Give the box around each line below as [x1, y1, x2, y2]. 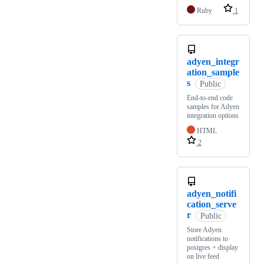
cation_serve [187, 199, 236, 210]
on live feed [187, 252, 219, 261]
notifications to [187, 235, 228, 243]
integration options [187, 111, 239, 120]
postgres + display [187, 243, 238, 252]
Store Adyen [187, 226, 222, 235]
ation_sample [187, 67, 239, 78]
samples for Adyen [187, 103, 239, 111]
